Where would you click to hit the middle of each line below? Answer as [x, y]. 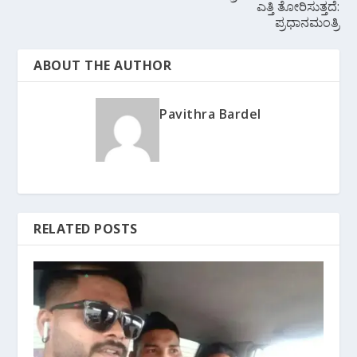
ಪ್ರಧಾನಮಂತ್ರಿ [307, 23]
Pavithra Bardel [210, 114]
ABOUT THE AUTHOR [103, 66]
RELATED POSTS [86, 229]
